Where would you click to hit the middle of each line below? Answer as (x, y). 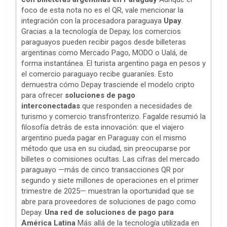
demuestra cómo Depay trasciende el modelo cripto (108, 85)
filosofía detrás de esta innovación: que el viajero (103, 127)
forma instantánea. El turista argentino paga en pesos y (113, 64)
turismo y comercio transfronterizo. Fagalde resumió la (113, 117)
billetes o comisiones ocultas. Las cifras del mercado (110, 159)
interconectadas (51, 106)
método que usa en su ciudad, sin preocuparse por (106, 149)
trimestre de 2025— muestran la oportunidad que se (108, 191)
